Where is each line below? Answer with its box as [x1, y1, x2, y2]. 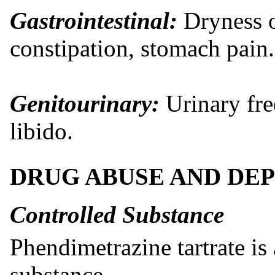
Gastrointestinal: [10, 7, 177, 34]
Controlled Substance [10, 201, 224, 228]
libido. [10, 117, 73, 144]
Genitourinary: [10, 90, 160, 117]
